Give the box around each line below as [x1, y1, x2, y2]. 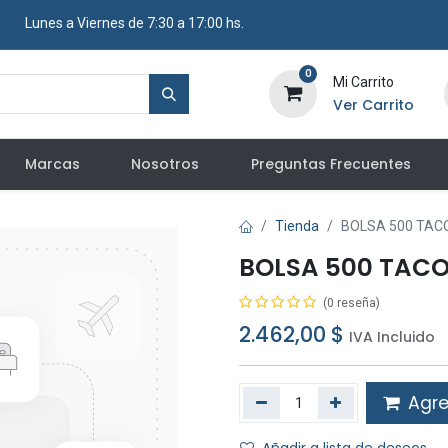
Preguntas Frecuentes [250, 154, 411, 174]
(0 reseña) [323, 296, 380, 310]
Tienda [275, 218, 319, 234]
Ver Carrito [332, 95, 414, 115]
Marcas [25, 154, 81, 174]
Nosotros [131, 154, 200, 174]
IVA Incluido [349, 327, 435, 347]
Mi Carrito [332, 74, 394, 90]
